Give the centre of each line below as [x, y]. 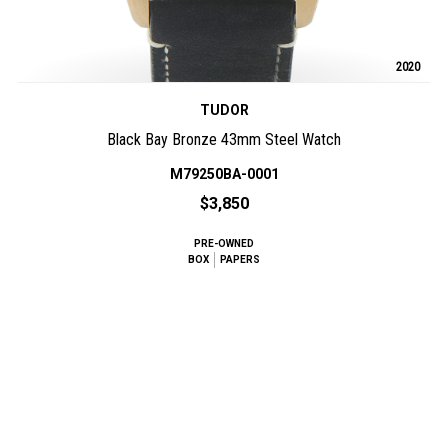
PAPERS [240, 260]
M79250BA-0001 [224, 174]
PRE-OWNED [224, 244]
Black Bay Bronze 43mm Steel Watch [224, 140]
